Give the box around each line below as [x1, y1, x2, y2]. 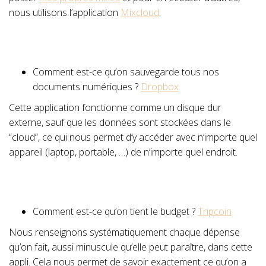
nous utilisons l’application [9, 6, 121, 19]
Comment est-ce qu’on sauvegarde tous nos [33, 65, 219, 78]
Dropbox [141, 80, 179, 93]
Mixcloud [121, 6, 159, 19]
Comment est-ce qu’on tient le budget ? [33, 205, 198, 218]
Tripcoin [198, 205, 232, 218]
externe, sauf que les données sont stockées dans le [9, 116, 231, 129]
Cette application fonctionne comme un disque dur [9, 101, 221, 114]
